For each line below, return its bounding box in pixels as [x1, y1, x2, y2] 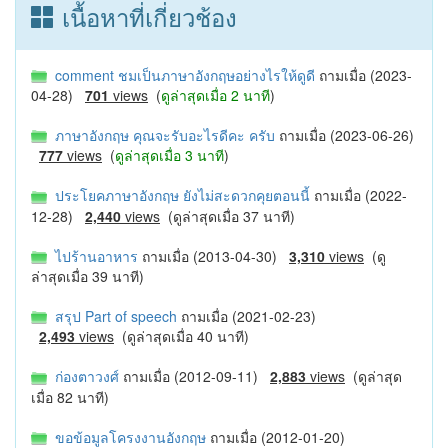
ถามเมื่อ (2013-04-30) [142, 245, 289, 266]
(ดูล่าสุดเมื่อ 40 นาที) [114, 326, 249, 347]
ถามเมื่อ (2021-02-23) [181, 305, 316, 326]
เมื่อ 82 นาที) [31, 386, 109, 407]
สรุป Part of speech [47, 305, 181, 326]
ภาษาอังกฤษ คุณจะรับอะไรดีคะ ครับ [47, 124, 279, 145]
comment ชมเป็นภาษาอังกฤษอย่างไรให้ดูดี [47, 64, 319, 85]
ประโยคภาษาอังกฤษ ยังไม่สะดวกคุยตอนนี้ [47, 185, 314, 206]
